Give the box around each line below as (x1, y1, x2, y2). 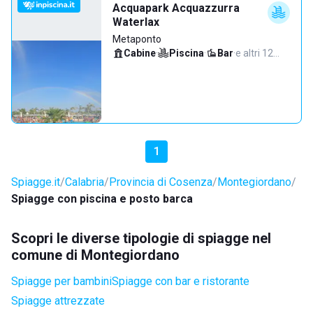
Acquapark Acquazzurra (112, 1, 240, 15)
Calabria (65, 175, 104, 189)
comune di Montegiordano (11, 247, 180, 263)
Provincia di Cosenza (109, 175, 212, 189)
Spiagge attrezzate (11, 294, 105, 307)
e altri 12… (235, 48, 279, 59)
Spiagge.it (11, 175, 60, 189)
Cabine (124, 48, 156, 59)
